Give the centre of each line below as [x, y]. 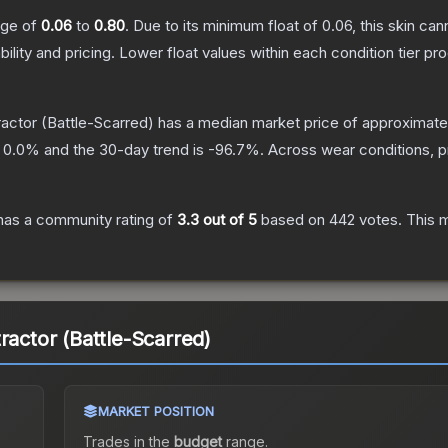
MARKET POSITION [155, 411]
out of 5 [228, 220]
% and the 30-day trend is [116, 150]
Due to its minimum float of [227, 26]
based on [293, 220]
